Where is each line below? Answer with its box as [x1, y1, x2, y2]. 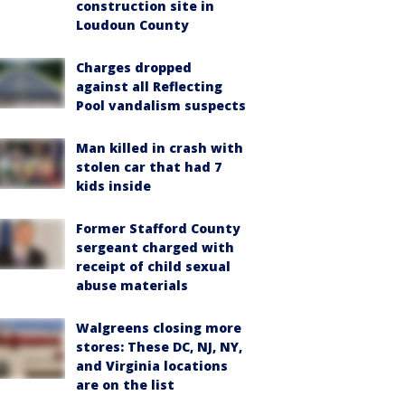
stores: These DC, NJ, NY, [76, 338, 242, 355]
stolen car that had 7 [76, 158, 221, 175]
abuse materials [76, 277, 188, 294]
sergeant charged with [76, 239, 234, 256]
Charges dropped [76, 59, 192, 76]
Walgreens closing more [76, 319, 241, 336]
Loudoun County [76, 16, 189, 33]
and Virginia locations [76, 357, 228, 374]
